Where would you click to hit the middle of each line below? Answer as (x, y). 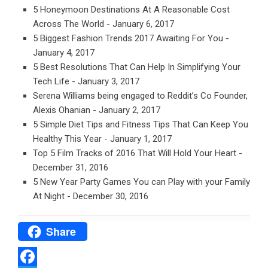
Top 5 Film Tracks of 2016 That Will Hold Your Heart (135, 153)
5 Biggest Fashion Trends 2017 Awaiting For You (128, 38)
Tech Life (51, 81)
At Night (49, 196)
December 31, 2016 (71, 167)
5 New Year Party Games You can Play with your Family (141, 182)
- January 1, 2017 (138, 139)
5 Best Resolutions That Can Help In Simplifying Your (137, 67)
